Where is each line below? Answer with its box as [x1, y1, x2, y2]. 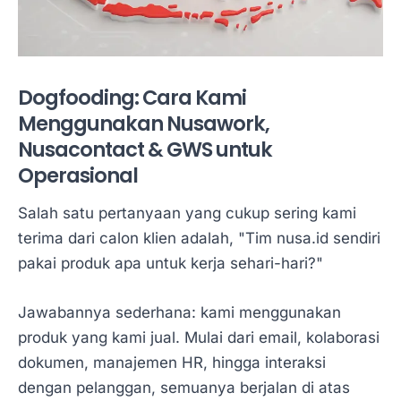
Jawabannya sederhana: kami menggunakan [18, 303, 341, 322]
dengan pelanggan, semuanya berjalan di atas [18, 379, 350, 397]
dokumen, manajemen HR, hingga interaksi [18, 354, 326, 372]
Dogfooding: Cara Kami [18, 82, 246, 112]
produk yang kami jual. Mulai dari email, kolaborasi [18, 328, 380, 347]
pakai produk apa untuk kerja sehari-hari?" [18, 254, 323, 273]
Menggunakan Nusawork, [18, 108, 269, 138]
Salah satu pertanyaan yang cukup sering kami [18, 204, 356, 223]
